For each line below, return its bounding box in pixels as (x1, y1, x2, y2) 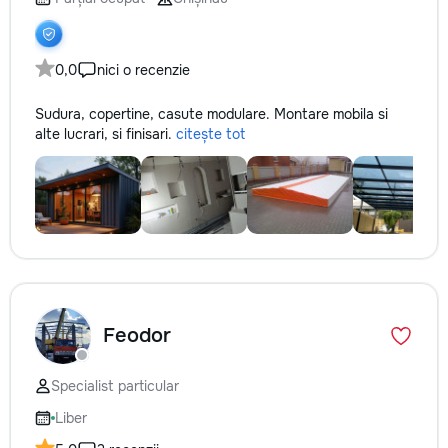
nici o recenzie (97, 61, 190, 79)
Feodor (103, 323, 171, 348)
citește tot (176, 125, 245, 143)
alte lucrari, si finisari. (35, 125, 176, 143)
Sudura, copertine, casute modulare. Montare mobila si (35, 105, 388, 123)
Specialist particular (51, 377, 179, 395)
